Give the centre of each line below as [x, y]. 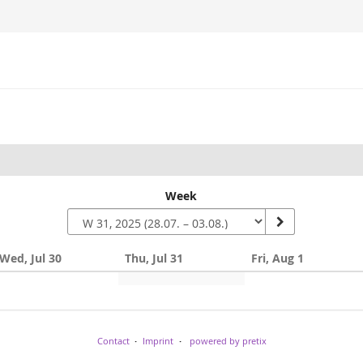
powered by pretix [228, 340]
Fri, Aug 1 [277, 258]
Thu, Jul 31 [154, 258]
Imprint [158, 340]
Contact [113, 340]
